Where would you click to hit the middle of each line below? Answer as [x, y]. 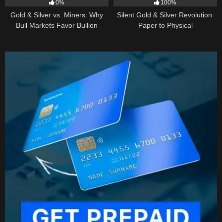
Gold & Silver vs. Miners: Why [57, 15]
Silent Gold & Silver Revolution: [165, 15]
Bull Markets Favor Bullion [57, 26]
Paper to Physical [165, 26]
